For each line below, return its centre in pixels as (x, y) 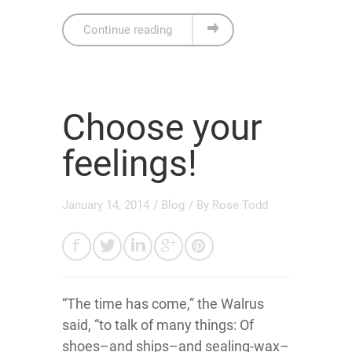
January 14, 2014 (106, 205)
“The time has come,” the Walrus (163, 303)
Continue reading (128, 29)
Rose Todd (240, 205)
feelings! (130, 163)
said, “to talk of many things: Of (158, 324)
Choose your (162, 127)
